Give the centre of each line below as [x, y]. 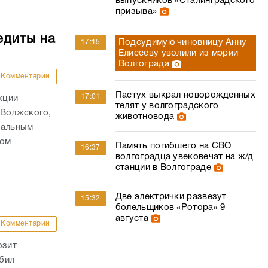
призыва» [136, 11]
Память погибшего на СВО [173, 146]
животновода [145, 117]
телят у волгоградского [167, 106]
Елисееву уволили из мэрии [178, 53]
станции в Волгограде [163, 167]
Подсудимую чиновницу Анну [182, 42]
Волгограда [144, 64]
